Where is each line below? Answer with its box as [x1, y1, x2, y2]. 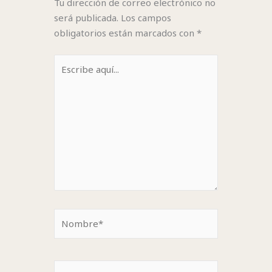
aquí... [53, 70, 76, 83]
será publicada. [53, 12, 118, 24]
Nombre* [53, 209, 95, 222]
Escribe [53, 55, 86, 67]
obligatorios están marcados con [53, 27, 197, 39]
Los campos [120, 12, 171, 24]
